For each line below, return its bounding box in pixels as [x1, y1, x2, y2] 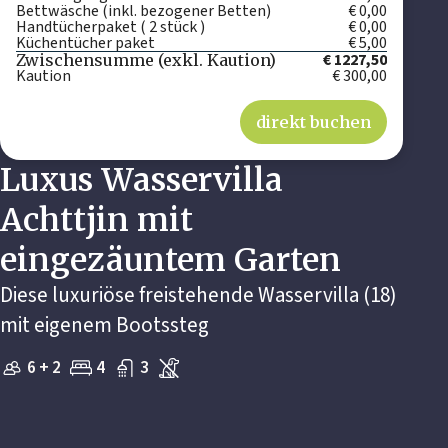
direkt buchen [256, 112, 372, 133]
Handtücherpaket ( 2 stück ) [16, 16, 205, 39]
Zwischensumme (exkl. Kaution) [16, 50, 276, 71]
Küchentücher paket [16, 32, 155, 55]
